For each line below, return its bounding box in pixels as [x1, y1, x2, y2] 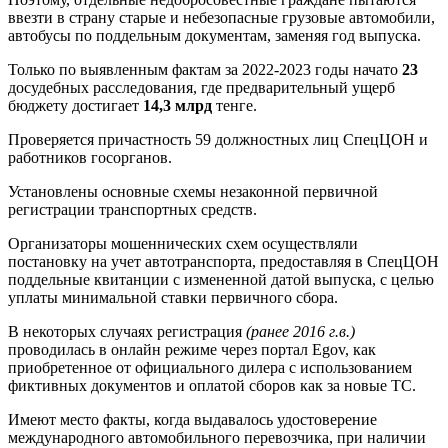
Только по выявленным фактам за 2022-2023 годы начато [8, 61, 402, 79]
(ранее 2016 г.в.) [246, 323, 355, 341]
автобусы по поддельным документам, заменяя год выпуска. [8, 27, 421, 45]
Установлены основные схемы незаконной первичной [8, 183, 378, 201]
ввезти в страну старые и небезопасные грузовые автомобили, [8, 9, 435, 27]
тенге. [212, 97, 257, 115]
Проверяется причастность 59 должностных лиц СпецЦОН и [8, 131, 428, 149]
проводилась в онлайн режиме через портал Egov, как [8, 341, 376, 359]
